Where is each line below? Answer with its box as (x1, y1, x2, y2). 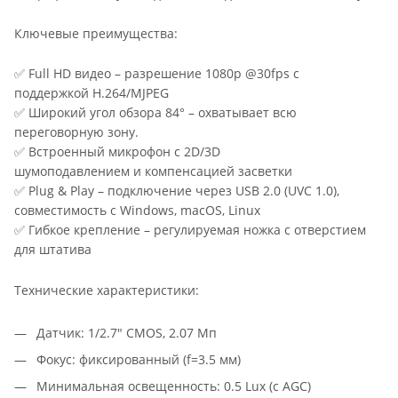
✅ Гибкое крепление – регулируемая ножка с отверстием (14, 221, 366, 239)
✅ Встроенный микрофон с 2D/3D (14, 143, 220, 161)
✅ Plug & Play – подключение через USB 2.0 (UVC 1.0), (14, 182, 339, 200)
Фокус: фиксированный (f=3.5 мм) (36, 350, 241, 368)
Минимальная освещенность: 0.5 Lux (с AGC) (36, 377, 311, 394)
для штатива (14, 241, 92, 259)
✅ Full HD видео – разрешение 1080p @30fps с (14, 65, 299, 83)
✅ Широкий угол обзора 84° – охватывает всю (14, 104, 297, 122)
